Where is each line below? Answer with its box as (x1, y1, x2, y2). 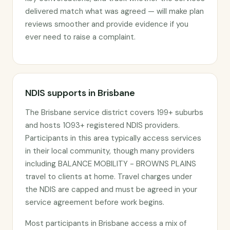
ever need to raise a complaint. (25, 32, 136, 42)
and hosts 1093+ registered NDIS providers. (25, 120, 180, 130)
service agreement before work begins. (25, 197, 164, 207)
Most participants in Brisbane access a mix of (25, 218, 186, 228)
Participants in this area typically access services (25, 133, 201, 143)
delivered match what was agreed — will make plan (25, 6, 204, 16)
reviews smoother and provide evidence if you (25, 19, 188, 29)
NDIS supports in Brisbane (25, 87, 135, 99)
